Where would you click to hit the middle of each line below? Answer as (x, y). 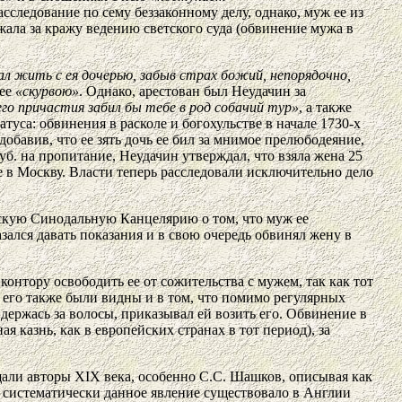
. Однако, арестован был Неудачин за (192, 91)
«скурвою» (47, 91)
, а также (325, 107)
